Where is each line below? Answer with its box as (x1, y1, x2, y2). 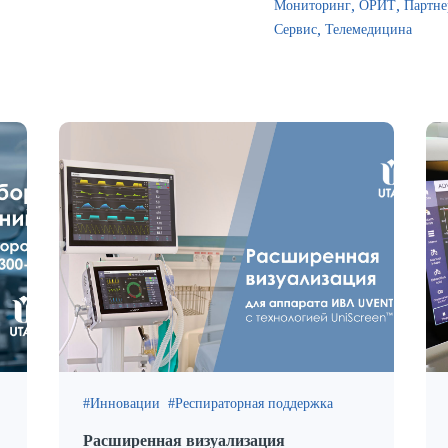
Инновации (90, 396, 160, 411)
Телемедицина (325, 22, 412, 37)
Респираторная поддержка (175, 396, 333, 411)
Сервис (274, 22, 317, 37)
